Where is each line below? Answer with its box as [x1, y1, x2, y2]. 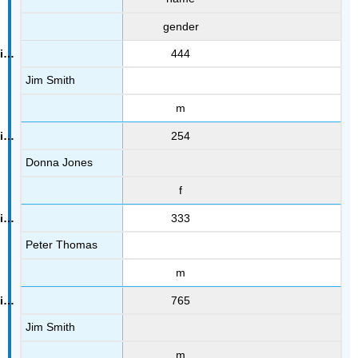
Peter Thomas [26, 238, 98, 252]
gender [162, 19, 199, 33]
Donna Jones [26, 156, 93, 169]
